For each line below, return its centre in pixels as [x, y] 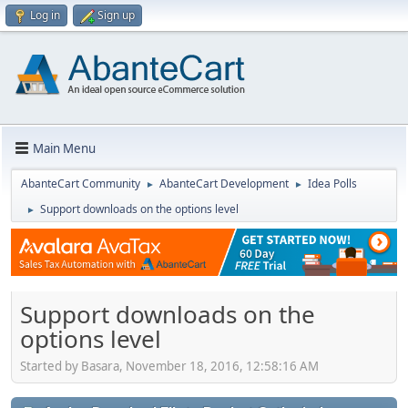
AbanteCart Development [224, 184]
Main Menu [64, 148]
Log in [45, 15]
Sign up [116, 15]
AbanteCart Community [81, 184]
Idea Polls [332, 184]
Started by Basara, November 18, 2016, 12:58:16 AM [169, 366]
